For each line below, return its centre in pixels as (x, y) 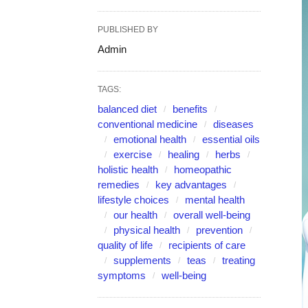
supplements (142, 260)
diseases (233, 124)
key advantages (191, 185)
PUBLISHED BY (128, 30)
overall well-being (212, 215)
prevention (219, 230)
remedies (119, 185)
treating (239, 260)
